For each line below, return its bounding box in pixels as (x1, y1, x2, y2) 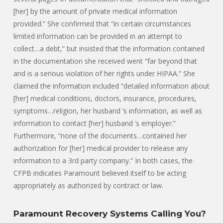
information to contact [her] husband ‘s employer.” (13, 118, 176, 128)
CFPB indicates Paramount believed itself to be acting (13, 168, 186, 178)
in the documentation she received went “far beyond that (13, 56, 197, 66)
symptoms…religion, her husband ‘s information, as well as (13, 106, 202, 116)
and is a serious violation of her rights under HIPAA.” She (13, 69, 195, 79)
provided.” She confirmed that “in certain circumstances (13, 19, 191, 29)
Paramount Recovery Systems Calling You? (13, 208, 206, 219)
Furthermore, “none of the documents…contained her (13, 131, 187, 141)
